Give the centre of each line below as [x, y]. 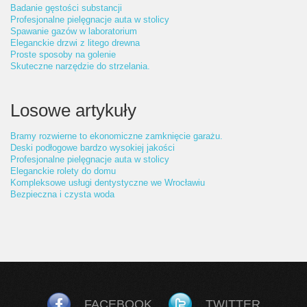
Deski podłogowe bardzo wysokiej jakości [93, 148]
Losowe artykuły [73, 110]
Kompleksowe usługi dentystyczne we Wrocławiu [108, 183]
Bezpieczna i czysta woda [62, 194]
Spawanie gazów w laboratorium [74, 31]
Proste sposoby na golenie [63, 54]
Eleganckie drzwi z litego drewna [75, 43]
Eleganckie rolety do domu [63, 171]
